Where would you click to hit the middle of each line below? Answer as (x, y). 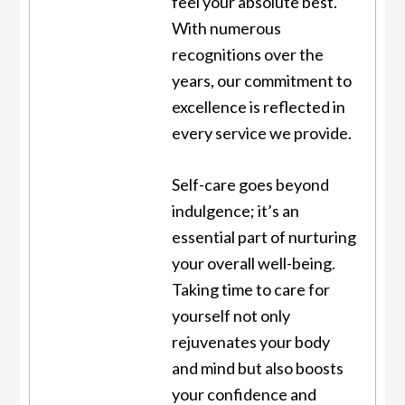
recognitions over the (247, 54)
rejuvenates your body (250, 341)
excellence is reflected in (258, 106)
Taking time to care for (250, 289)
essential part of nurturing (264, 236)
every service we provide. (261, 132)
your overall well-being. (253, 263)
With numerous (226, 28)
